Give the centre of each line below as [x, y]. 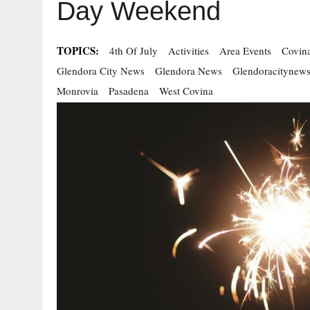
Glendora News [189, 71]
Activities [189, 51]
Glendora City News [101, 71]
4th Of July [134, 51]
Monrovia [77, 91]
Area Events [245, 51]
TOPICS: [78, 51]
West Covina [186, 91]
